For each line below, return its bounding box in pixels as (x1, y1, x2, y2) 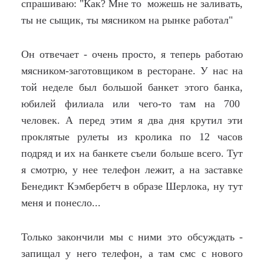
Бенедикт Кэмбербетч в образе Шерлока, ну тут (21, 180, 243, 192)
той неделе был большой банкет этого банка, (21, 81, 243, 93)
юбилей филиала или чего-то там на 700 (21, 98, 243, 110)
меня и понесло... (21, 197, 101, 209)
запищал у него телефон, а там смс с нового (21, 247, 243, 259)
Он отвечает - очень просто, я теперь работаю (21, 48, 243, 60)
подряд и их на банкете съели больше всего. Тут (21, 147, 243, 159)
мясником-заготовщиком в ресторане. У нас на (21, 65, 243, 77)
